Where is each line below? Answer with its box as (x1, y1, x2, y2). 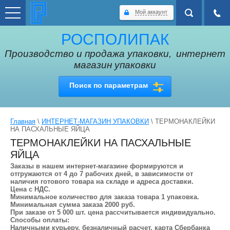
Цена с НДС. (10, 185, 50, 193)
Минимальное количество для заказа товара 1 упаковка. (10, 193, 199, 201)
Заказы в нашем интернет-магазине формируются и (10, 162, 183, 170)
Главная (10, 118, 35, 125)
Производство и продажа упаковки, (5, 48, 174, 59)
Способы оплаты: (10, 216, 69, 224)
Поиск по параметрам (69, 81, 148, 89)
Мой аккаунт (135, 9, 167, 15)
